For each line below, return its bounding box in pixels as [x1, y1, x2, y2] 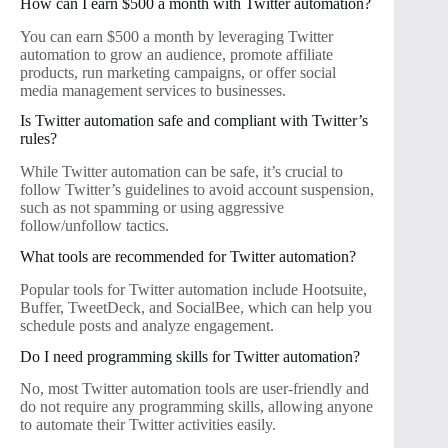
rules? [20, 130, 57, 148]
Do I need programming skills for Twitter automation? [20, 347, 360, 365]
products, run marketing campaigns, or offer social [20, 63, 336, 81]
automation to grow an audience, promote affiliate [20, 45, 333, 63]
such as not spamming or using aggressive [20, 199, 284, 217]
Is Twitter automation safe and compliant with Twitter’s [20, 112, 368, 130]
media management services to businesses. [20, 81, 286, 99]
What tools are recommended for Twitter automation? [20, 247, 356, 265]
